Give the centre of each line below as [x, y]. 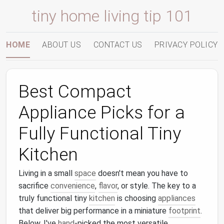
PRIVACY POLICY [186, 45]
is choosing [136, 198]
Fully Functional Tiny [100, 133]
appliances [177, 198]
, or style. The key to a [157, 186]
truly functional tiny [54, 198]
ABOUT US [62, 45]
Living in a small [46, 173]
